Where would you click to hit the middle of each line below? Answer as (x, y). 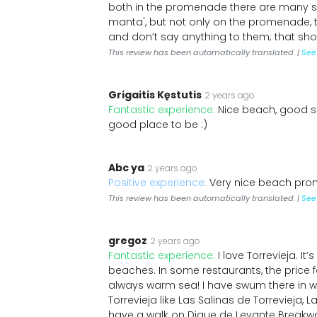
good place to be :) (158, 125)
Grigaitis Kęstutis (155, 95)
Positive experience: (159, 183)
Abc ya (126, 168)
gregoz (128, 241)
